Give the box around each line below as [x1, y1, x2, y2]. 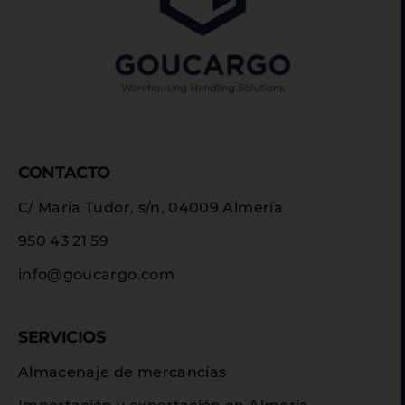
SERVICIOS [18, 327, 106, 348]
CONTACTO [18, 163, 111, 184]
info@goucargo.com [18, 266, 174, 284]
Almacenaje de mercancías [18, 363, 227, 381]
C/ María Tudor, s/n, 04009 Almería [18, 199, 283, 217]
